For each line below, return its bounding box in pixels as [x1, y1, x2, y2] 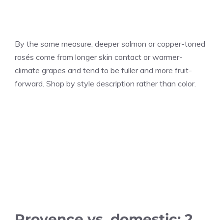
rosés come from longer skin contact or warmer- [15, 52, 183, 62]
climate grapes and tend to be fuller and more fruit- [15, 65, 192, 76]
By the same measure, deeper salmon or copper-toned [15, 39, 205, 49]
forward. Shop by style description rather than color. [15, 79, 196, 89]
